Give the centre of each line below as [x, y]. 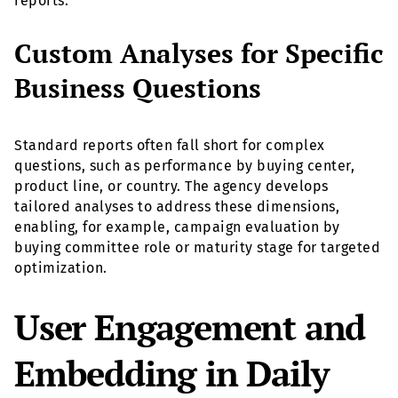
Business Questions [138, 88]
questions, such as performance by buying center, [184, 166]
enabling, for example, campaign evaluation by [177, 227]
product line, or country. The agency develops [171, 187]
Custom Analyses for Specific [199, 54]
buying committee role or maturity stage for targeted [197, 248]
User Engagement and [190, 326]
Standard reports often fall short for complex [170, 146]
